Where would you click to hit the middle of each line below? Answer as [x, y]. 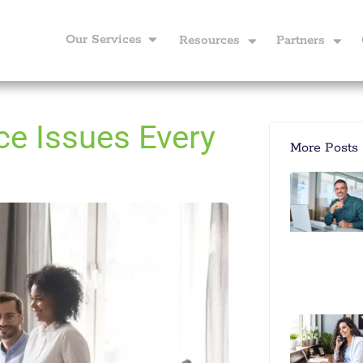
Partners [301, 40]
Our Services [104, 39]
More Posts [324, 148]
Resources [209, 40]
